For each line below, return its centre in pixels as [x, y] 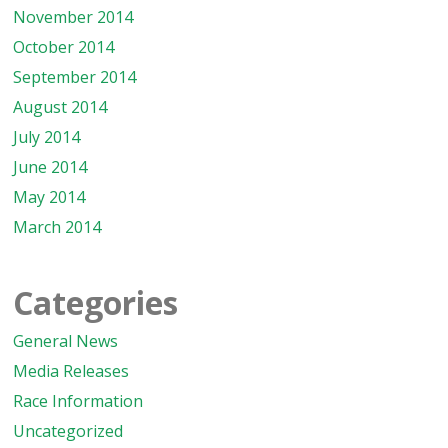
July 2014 [47, 137]
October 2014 [64, 47]
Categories [96, 302]
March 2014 [57, 227]
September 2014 [75, 77]
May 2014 [49, 197]
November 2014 [73, 17]
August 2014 [60, 107]
